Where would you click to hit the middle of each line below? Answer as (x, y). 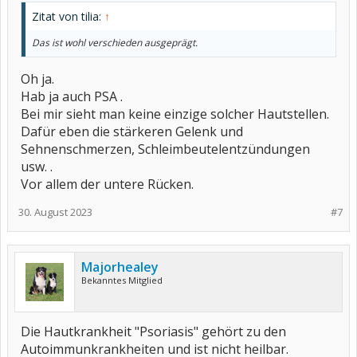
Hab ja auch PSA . (72, 96)
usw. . (37, 167)
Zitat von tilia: (68, 16)
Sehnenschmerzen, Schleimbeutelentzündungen (165, 149)
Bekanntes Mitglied (122, 280)
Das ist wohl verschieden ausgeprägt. (115, 43)
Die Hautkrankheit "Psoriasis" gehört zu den (153, 331)
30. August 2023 (55, 212)
